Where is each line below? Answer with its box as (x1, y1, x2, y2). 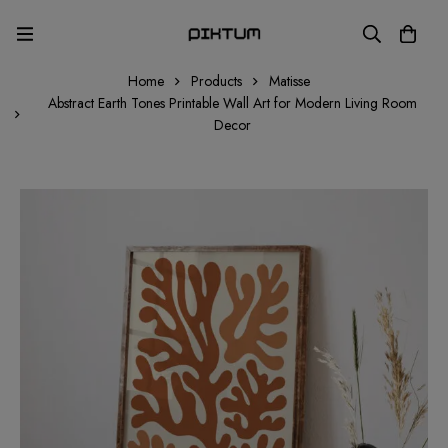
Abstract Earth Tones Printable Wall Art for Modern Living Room (47, 93, 417, 114)
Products (190, 71, 242, 92)
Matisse (268, 71, 310, 92)
